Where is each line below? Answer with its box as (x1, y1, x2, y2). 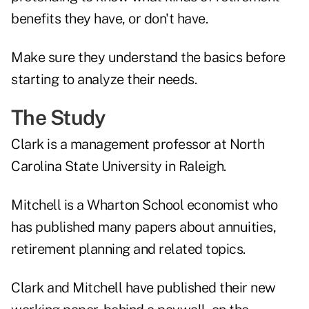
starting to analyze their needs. (11, 71, 197, 88)
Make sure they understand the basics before (11, 49, 286, 66)
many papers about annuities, (98, 219, 276, 236)
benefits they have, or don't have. (11, 10, 208, 28)
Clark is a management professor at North (11, 136, 264, 153)
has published (11, 219, 98, 236)
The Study (11, 105, 106, 130)
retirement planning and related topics (11, 241, 243, 258)
